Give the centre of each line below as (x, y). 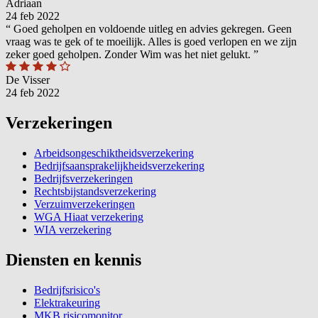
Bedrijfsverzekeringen (83, 179)
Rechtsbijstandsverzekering (95, 192)
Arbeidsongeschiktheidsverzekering (114, 153)
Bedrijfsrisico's (67, 290)
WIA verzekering (73, 230)
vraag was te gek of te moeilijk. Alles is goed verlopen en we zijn (151, 42)
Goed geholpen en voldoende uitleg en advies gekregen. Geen (151, 29)
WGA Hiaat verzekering (89, 217)
